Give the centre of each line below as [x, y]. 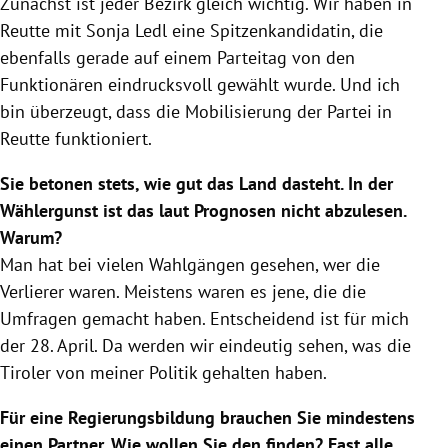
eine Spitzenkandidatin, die [275, 30]
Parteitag [252, 57]
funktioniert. [101, 138]
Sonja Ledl [126, 30]
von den [321, 57]
